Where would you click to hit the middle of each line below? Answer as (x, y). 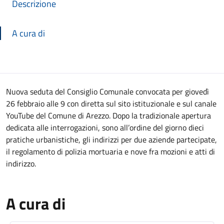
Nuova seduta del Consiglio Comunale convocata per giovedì (107, 91)
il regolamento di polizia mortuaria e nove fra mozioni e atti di (110, 151)
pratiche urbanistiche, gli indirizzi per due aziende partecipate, (111, 139)
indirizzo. (21, 163)
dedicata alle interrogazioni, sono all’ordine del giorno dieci (105, 127)
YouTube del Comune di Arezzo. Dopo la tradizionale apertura (108, 115)
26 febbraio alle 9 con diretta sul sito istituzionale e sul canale (111, 103)
